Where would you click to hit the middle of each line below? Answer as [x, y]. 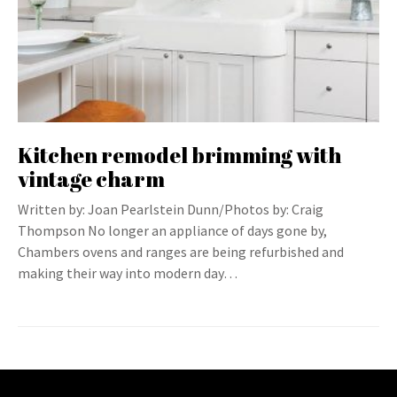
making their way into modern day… [128, 273]
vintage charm [91, 179]
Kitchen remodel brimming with [179, 155]
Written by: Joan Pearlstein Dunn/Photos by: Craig [171, 209]
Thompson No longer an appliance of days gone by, [172, 230]
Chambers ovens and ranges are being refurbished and [181, 252]
